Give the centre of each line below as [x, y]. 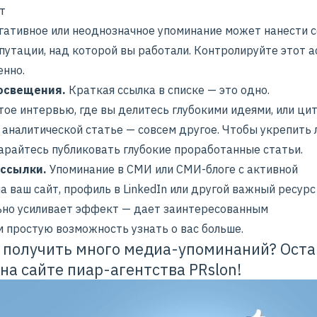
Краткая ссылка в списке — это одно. [169, 90]
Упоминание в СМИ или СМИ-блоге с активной [172, 169]
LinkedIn [145, 189]
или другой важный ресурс [241, 189]
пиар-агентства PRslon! [153, 270]
